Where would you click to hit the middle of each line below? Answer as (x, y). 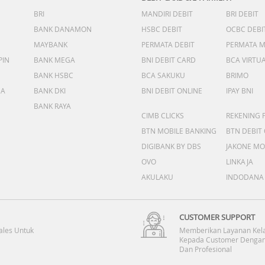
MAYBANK (51, 44)
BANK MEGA (54, 60)
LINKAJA (240, 161)
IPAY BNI (240, 91)
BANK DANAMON (63, 29)
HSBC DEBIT (162, 29)
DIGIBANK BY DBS (171, 146)
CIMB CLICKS (163, 115)
